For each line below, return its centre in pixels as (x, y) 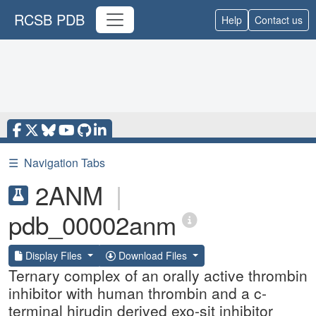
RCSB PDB (49, 19)
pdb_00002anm (92, 224)
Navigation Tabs (65, 163)
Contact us (279, 19)
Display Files (54, 255)
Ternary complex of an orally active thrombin (158, 275)
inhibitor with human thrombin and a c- (138, 293)
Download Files (152, 255)
